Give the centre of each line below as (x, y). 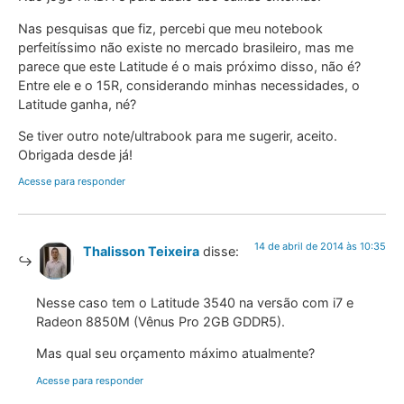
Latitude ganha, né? (77, 104)
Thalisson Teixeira (141, 252)
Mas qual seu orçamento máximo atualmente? (175, 353)
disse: (221, 252)
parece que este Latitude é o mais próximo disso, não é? (189, 66)
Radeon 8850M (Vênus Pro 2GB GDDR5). (161, 321)
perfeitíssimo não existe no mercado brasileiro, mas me (186, 47)
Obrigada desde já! (75, 155)
